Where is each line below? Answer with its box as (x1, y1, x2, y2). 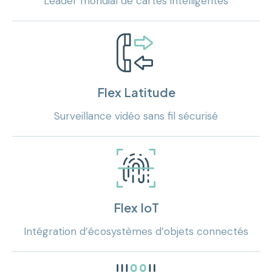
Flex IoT (113, 199, 159, 215)
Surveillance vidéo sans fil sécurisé (54, 109, 218, 123)
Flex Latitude (97, 84, 175, 100)
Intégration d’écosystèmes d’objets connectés (24, 224, 248, 238)
